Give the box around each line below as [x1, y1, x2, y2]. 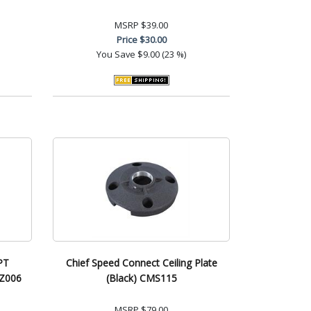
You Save [96, 47, 135, 60]
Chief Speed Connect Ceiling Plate [65, 255, 217, 269]
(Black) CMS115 [106, 271, 177, 285]
